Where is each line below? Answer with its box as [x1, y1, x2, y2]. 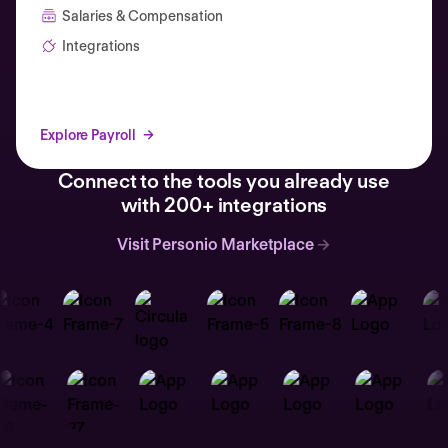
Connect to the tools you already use [58, 168, 390, 193]
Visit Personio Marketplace [116, 234, 314, 254]
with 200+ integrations [120, 192, 328, 217]
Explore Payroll [40, 126, 136, 143]
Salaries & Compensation [62, 7, 223, 24]
